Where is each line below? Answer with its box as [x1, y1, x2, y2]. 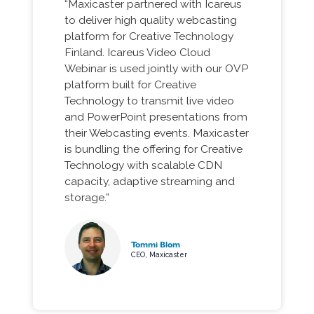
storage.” [64, 191, 109, 205]
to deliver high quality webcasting [64, 13, 237, 27]
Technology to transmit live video [64, 94, 234, 108]
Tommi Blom [130, 239, 180, 250]
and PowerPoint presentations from [64, 110, 247, 124]
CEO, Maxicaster [130, 250, 187, 259]
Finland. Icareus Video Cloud [64, 46, 210, 60]
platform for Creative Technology [64, 29, 233, 43]
